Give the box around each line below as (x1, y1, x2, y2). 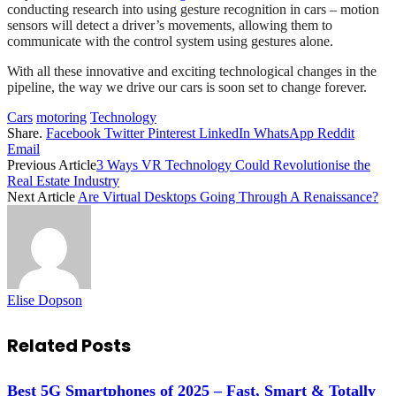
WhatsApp (254, 126, 314, 141)
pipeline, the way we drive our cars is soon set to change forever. (7, 80, 367, 95)
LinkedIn (199, 126, 250, 141)
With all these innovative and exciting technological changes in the (7, 64, 377, 80)
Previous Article (7, 157, 96, 173)
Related (7, 332, 81, 358)
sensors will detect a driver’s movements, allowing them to (7, 18, 332, 34)
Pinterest (148, 126, 195, 141)
